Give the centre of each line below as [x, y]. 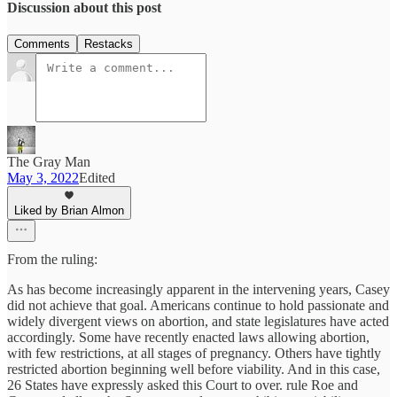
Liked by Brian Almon [69, 211]
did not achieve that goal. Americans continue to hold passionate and [198, 306]
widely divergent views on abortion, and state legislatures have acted [198, 322]
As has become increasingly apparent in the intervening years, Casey [198, 290]
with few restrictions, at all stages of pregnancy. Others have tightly [194, 354]
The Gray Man [49, 162]
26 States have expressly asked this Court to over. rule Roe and [183, 385]
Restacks [109, 44]
